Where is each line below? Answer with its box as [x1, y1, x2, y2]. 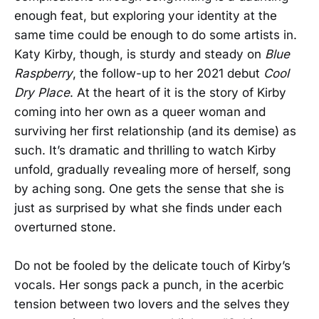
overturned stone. [14, 220, 116, 234]
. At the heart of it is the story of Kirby [70, 85, 286, 100]
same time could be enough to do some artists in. [14, 28, 297, 42]
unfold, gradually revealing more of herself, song [14, 162, 291, 177]
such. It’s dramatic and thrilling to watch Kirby [14, 143, 276, 157]
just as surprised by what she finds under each [14, 201, 282, 215]
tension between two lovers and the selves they [14, 297, 290, 312]
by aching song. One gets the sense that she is [14, 182, 284, 196]
